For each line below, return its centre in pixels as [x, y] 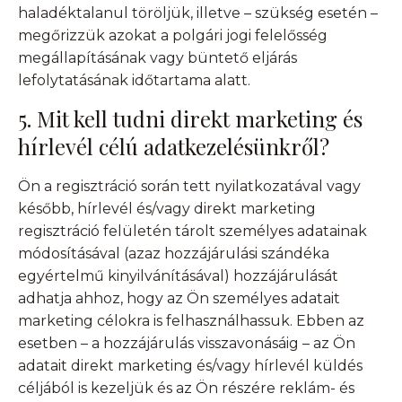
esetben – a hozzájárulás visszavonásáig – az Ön [187, 344]
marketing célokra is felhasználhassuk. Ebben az [191, 321]
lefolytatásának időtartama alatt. [134, 81]
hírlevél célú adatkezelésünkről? [174, 147]
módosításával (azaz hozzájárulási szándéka [174, 254]
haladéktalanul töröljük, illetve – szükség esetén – [198, 13]
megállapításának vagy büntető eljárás [157, 58]
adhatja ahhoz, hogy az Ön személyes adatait [179, 299]
